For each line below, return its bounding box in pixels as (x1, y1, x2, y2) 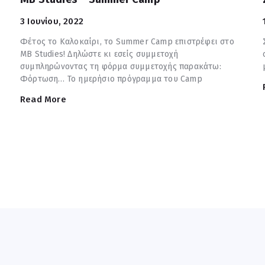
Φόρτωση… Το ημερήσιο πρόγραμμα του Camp (20, 73, 202, 84)
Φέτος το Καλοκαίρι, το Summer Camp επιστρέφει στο (20, 36, 234, 47)
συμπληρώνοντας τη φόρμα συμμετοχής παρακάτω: (20, 61, 221, 72)
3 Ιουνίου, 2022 (20, 15, 83, 27)
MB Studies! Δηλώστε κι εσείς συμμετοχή (20, 49, 179, 59)
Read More (20, 93, 66, 105)
